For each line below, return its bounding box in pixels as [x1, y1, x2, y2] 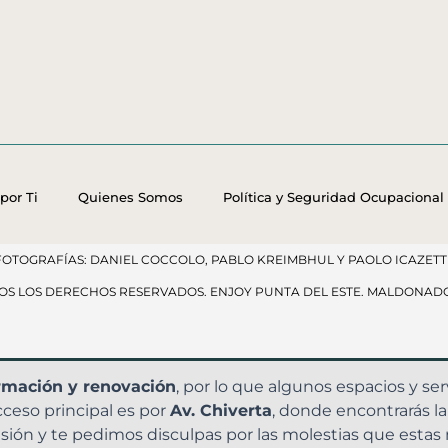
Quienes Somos [77, 189, 183, 205]
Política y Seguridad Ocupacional [222, 189, 444, 205]
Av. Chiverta [170, 401, 272, 420]
